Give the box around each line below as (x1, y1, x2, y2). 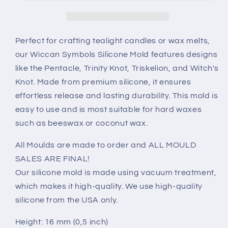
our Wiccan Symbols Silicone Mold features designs (15, 50, 218, 59)
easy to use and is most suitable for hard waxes (15, 105, 202, 114)
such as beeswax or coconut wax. (15, 119, 148, 128)
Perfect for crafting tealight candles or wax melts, (15, 37, 210, 45)
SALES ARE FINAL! (15, 155, 90, 163)
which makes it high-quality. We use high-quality (15, 182, 203, 191)
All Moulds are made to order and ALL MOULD (15, 141, 196, 150)
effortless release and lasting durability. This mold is (15, 92, 218, 100)
